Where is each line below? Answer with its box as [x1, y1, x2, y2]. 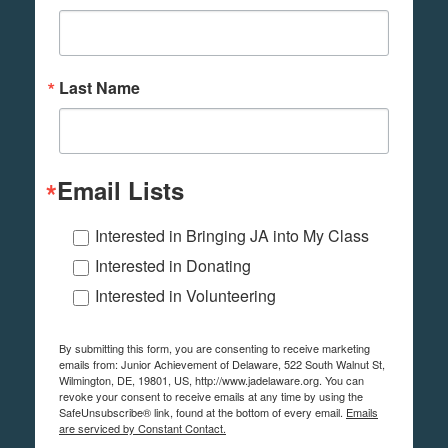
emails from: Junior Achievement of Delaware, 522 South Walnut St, [59, 356, 385, 373]
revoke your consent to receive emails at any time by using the [59, 388, 363, 405]
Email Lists [57, 173, 184, 208]
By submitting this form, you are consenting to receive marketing [59, 340, 370, 357]
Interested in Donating [95, 254, 251, 278]
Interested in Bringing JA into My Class [95, 224, 369, 248]
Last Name [59, 76, 140, 100]
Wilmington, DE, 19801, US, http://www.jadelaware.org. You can [59, 372, 364, 389]
